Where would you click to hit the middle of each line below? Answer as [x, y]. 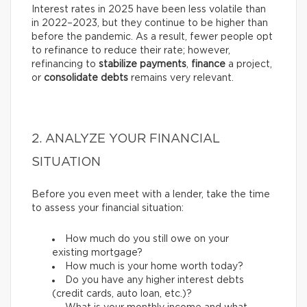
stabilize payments [143, 65]
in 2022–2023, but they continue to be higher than [150, 24]
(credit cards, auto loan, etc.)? [122, 294]
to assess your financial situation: [108, 209]
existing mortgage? [97, 253]
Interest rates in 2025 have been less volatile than [149, 10]
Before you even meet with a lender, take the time [151, 195]
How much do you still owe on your [147, 240]
